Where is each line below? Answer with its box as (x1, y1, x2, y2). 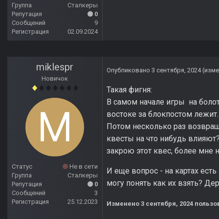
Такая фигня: (107, 85, 152, 95)
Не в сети (68, 163, 98, 171)
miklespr (36, 61, 73, 73)
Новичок (42, 75, 68, 83)
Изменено (107, 200, 141, 208)
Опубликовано (107, 66, 152, 74)
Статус (12, 163, 32, 171)
